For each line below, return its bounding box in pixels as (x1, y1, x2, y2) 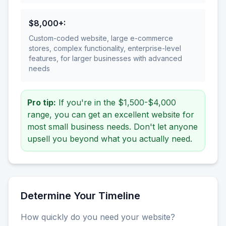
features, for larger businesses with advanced (29, 54, 182, 63)
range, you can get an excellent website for (27, 109, 194, 120)
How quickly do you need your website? (21, 212, 175, 222)
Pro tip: (27, 97, 56, 108)
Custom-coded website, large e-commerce (29, 34, 173, 43)
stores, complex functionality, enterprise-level (29, 44, 181, 53)
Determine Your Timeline (21, 190, 140, 202)
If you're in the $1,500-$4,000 (56, 97, 176, 108)
